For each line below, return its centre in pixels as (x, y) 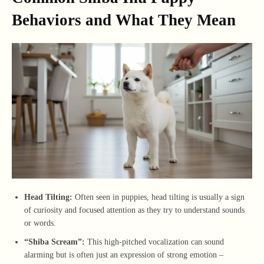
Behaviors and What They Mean (124, 20)
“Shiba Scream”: (55, 242)
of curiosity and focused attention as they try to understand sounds (134, 210)
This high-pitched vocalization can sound (154, 242)
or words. (40, 223)
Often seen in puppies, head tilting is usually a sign (159, 197)
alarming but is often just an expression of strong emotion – (124, 255)
